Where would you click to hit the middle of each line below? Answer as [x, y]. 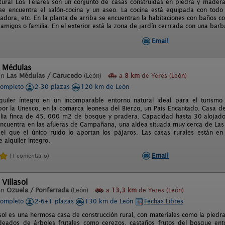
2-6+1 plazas [55, 201]
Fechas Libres [164, 201]
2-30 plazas [53, 87]
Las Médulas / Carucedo [44, 76]
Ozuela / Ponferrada [38, 190]
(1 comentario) [29, 155]
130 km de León [110, 201]
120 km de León [105, 87]
